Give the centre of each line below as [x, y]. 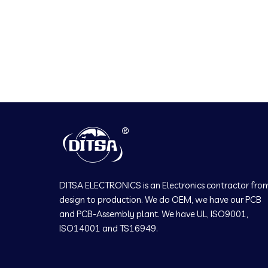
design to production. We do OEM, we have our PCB [160, 200]
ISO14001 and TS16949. [109, 229]
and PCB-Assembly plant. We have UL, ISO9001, [154, 214]
